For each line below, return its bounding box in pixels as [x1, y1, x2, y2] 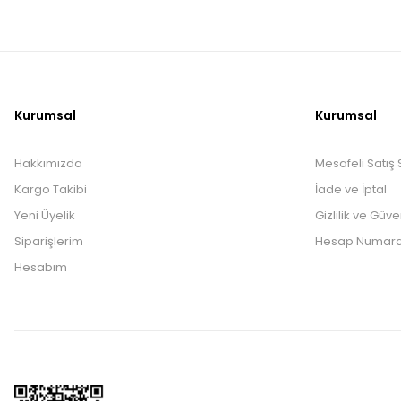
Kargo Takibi [14, 180, 87, 198]
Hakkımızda [14, 154, 82, 172]
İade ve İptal [315, 180, 387, 198]
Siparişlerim [14, 232, 83, 250]
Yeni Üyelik [14, 206, 75, 224]
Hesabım [14, 258, 67, 276]
